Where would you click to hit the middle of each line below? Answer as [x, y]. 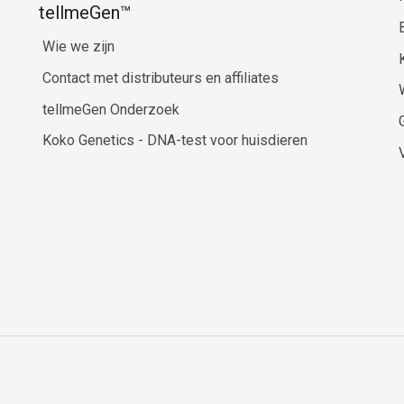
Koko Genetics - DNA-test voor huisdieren [174, 141]
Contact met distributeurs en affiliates [160, 78]
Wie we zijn [78, 46]
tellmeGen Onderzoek [110, 109]
